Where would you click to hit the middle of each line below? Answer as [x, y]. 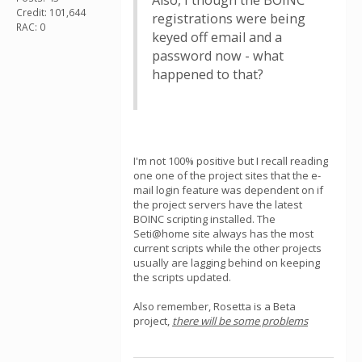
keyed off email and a [217, 37]
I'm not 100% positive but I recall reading [231, 161]
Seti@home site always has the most [223, 234]
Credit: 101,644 [51, 12]
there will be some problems [240, 321]
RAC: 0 [31, 27]
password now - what [218, 56]
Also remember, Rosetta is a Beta [215, 306]
